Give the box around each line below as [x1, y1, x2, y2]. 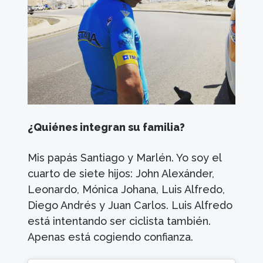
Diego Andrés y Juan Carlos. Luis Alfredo [28, 199, 233, 212]
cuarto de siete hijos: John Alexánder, [28, 167, 215, 180]
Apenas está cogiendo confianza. [28, 231, 194, 244]
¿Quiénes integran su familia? [28, 121, 186, 134]
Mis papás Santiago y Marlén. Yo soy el [28, 151, 222, 164]
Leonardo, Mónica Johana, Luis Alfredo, [28, 183, 225, 196]
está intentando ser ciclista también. [28, 215, 211, 228]
